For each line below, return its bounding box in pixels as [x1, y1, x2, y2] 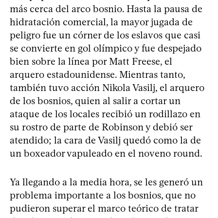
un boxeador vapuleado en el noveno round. [10, 147, 202, 159]
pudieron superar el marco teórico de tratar [10, 202, 198, 214]
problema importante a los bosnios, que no [10, 189, 196, 201]
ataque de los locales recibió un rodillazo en [10, 108, 200, 120]
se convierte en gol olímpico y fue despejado [10, 42, 201, 54]
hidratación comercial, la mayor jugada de [10, 16, 193, 28]
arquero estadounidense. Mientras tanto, [10, 68, 185, 80]
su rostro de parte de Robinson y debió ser [10, 121, 192, 133]
